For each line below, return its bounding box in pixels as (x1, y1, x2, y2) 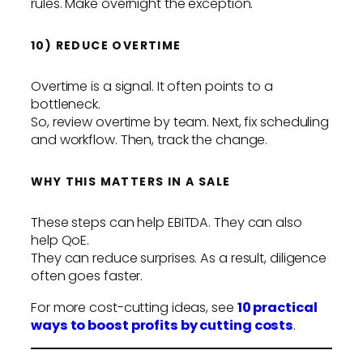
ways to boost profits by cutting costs (31, 315, 294, 335)
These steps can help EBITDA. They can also (31, 213, 302, 233)
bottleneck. (31, 95, 100, 114)
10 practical (237, 297, 318, 317)
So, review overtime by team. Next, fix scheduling (31, 113, 330, 132)
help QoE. (31, 231, 90, 250)
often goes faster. (31, 267, 143, 286)
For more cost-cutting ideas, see (31, 297, 237, 317)
